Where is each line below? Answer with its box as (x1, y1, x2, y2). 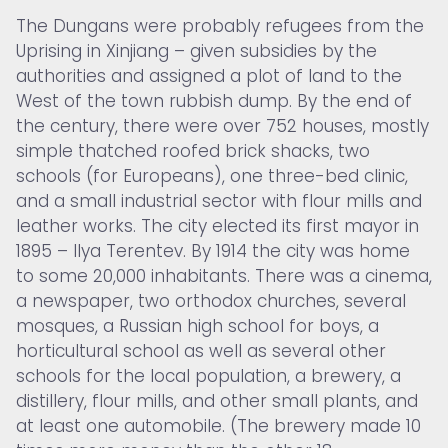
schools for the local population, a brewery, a (16, 363, 401, 388)
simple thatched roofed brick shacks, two (16, 138, 370, 163)
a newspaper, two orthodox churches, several (16, 288, 406, 313)
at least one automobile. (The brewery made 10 (16, 413, 421, 438)
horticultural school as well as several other (16, 338, 386, 363)
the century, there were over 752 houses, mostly (16, 113, 429, 138)
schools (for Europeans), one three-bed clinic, (16, 163, 408, 188)
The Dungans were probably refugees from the (16, 13, 424, 38)
